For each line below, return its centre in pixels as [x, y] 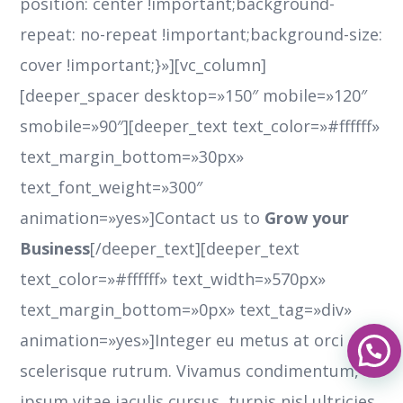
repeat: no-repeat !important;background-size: [201, 35]
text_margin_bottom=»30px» [132, 157]
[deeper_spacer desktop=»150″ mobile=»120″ [194, 96]
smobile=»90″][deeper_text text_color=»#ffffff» [200, 126]
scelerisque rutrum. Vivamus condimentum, [190, 371]
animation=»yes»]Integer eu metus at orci [182, 340]
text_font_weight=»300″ [112, 188]
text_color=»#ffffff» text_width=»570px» [173, 279]
